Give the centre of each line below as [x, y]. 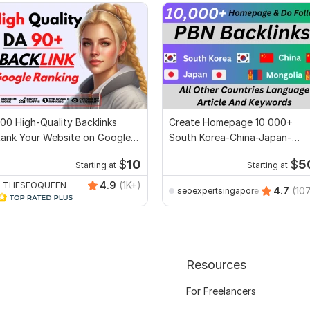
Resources [216, 265]
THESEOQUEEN [35, 185]
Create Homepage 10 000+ [231, 122]
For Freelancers [221, 291]
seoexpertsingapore [218, 190]
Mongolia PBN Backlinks [223, 153]
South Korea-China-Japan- [230, 138]
